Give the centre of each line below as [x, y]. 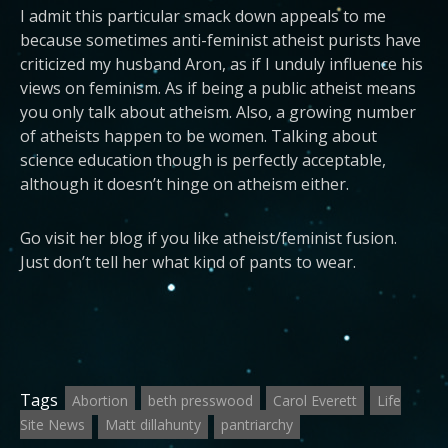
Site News [52, 424]
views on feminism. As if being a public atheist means [218, 87]
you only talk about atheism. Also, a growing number [218, 111]
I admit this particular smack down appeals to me [203, 15]
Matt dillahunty [153, 424]
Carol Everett [315, 400]
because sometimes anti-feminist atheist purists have [220, 39]
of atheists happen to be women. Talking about [198, 135]
